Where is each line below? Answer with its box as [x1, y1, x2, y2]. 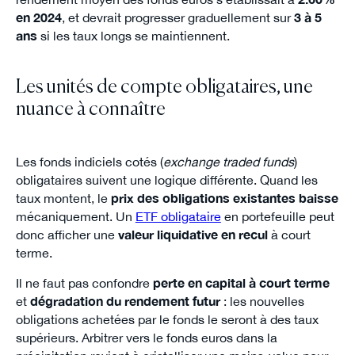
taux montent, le [15, 190, 111, 205]
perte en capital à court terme [152, 276, 330, 291]
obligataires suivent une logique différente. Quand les [15, 172, 318, 187]
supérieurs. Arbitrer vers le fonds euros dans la [15, 330, 277, 345]
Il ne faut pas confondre [15, 276, 153, 291]
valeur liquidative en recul [117, 227, 268, 242]
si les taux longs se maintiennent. [36, 29, 230, 44]
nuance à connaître [15, 100, 166, 119]
